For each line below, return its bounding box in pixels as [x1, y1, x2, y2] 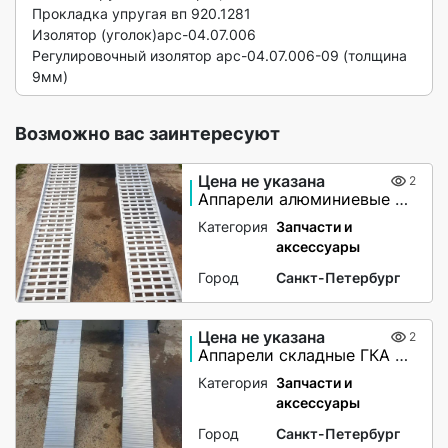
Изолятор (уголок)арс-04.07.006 [32, 26, 260, 43]
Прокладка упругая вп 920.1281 [32, 5, 251, 22]
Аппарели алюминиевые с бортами [395, 189, 409, 210]
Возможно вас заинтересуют [15, 123, 280, 144]
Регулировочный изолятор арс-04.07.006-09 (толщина [32, 47, 407, 64]
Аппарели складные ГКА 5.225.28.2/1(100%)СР [395, 345, 409, 366]
